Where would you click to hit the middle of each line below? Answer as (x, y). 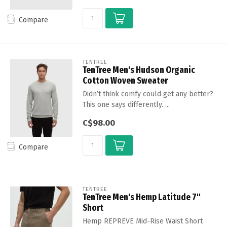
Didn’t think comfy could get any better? (148, 94)
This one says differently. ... (126, 104)
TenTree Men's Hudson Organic (139, 70)
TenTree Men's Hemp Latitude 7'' (141, 197)
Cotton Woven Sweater (125, 80)
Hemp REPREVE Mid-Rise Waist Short (142, 221)
